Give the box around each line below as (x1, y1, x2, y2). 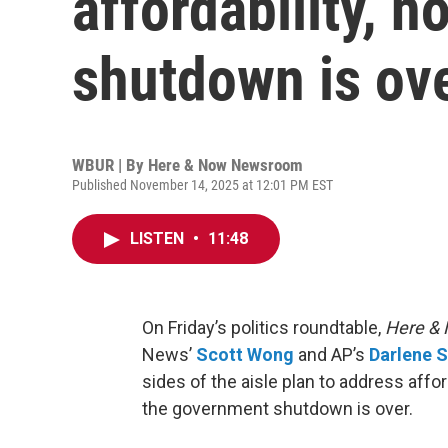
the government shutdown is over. (142, 398, 413, 419)
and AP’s (294, 344, 369, 365)
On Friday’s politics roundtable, (142, 317, 381, 338)
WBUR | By (72, 155, 148, 175)
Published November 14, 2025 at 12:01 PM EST (72, 177, 333, 193)
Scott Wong (196, 344, 294, 365)
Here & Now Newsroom (148, 155, 303, 175)
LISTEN (130, 229, 188, 248)
